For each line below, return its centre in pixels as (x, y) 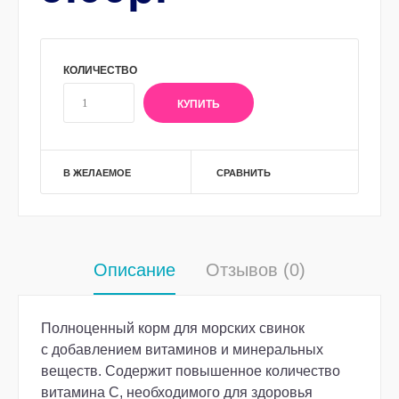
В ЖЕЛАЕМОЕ (97, 173)
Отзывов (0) (256, 270)
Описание (134, 270)
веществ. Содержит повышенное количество (191, 371)
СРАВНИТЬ (244, 173)
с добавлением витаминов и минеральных (182, 350)
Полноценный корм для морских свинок (173, 328)
